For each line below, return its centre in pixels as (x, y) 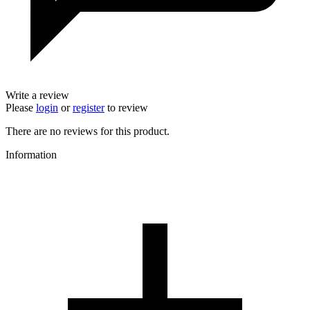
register (89, 107)
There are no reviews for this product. (88, 131)
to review (126, 107)
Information (31, 154)
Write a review (37, 95)
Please (21, 107)
